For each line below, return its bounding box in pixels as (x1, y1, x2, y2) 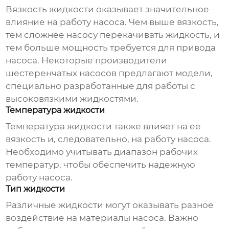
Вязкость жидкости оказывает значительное (6, 4, 210, 15)
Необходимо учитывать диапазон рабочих (6, 147, 198, 157)
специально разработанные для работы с (6, 81, 196, 91)
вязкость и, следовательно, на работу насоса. (6, 134, 212, 145)
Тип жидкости (6, 184, 65, 194)
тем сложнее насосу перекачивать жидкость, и (6, 30, 220, 40)
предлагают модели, (117, 68, 213, 79)
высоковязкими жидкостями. (6, 94, 139, 104)
